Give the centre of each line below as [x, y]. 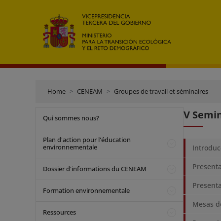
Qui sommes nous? [71, 118]
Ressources [59, 212]
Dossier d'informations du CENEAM [95, 169]
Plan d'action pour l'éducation [87, 140]
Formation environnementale [86, 190]
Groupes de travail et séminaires [161, 91]
